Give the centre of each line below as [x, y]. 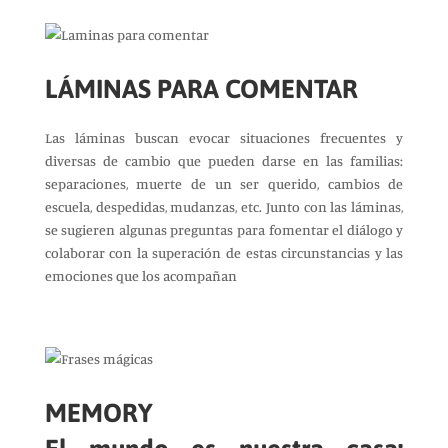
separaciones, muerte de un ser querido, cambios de [224, 183]
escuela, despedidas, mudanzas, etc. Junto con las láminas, [224, 206]
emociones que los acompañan [140, 275]
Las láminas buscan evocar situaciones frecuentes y [224, 137]
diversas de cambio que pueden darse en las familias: [224, 160]
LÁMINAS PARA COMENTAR [201, 89]
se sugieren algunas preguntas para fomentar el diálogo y [224, 229]
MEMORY [98, 413]
